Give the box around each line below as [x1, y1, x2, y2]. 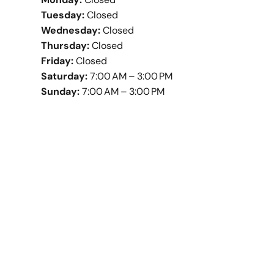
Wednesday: [41, 24, 101, 37]
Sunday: [41, 85, 80, 98]
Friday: [41, 54, 74, 68]
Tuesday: [41, 9, 85, 22]
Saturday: [41, 70, 88, 83]
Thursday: [41, 39, 90, 53]
